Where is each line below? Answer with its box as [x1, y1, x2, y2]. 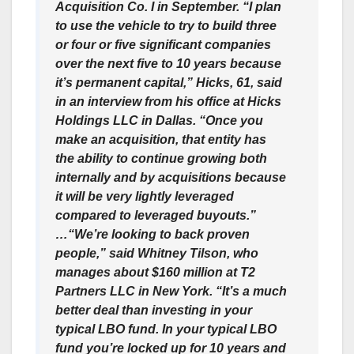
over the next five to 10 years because [55, 57, 281, 71]
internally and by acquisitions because [55, 171, 286, 185]
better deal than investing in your [55, 303, 252, 318]
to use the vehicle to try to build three [55, 19, 277, 33]
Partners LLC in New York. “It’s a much [55, 284, 287, 299]
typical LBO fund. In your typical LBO [55, 322, 277, 337]
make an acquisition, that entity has [55, 133, 266, 147]
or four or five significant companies [55, 38, 271, 52]
